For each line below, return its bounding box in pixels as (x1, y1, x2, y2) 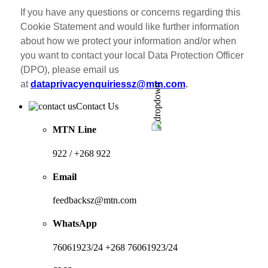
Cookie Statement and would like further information (20, 22, 239, 32)
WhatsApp (53, 218, 97, 229)
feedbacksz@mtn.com (53, 195, 136, 206)
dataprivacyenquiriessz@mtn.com (30, 79, 185, 89)
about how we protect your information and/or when (20, 36, 236, 46)
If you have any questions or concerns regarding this (20, 7, 240, 17)
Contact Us (76, 101, 121, 111)
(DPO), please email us (20, 65, 119, 75)
